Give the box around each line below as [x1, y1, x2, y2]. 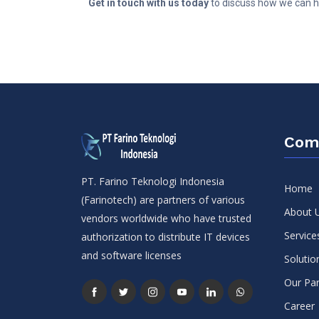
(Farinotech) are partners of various [81, 193, 245, 206]
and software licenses [81, 249, 182, 262]
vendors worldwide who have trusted [81, 211, 251, 225]
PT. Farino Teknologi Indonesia [81, 174, 224, 188]
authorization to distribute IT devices [81, 230, 250, 244]
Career [284, 299, 315, 313]
